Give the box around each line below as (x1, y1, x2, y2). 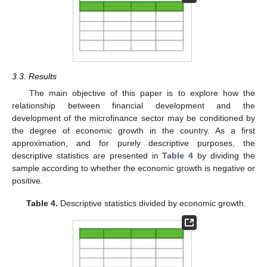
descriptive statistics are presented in (12, 150, 163, 160)
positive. (12, 175, 43, 185)
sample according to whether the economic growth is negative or (12, 163, 255, 173)
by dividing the (193, 150, 256, 160)
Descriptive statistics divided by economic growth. (57, 198, 246, 209)
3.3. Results (12, 71, 57, 81)
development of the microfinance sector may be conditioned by (12, 113, 255, 123)
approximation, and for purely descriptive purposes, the (12, 138, 255, 148)
